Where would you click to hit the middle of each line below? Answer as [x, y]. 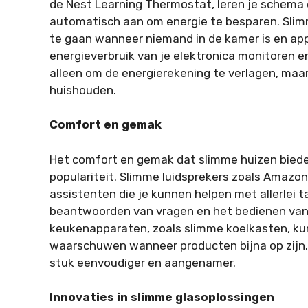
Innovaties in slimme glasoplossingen [162, 297]
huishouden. [83, 90]
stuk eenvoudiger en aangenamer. [143, 262]
